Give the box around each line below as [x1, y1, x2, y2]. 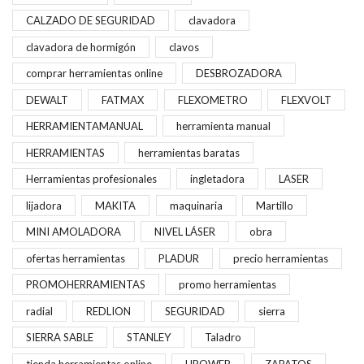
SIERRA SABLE [26, 331, 93, 344]
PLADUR [158, 251, 200, 265]
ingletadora [190, 172, 245, 186]
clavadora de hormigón [26, 40, 136, 54]
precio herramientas [232, 251, 328, 265]
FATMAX [102, 93, 145, 106]
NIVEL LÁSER [154, 225, 216, 239]
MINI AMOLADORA [26, 225, 121, 239]
